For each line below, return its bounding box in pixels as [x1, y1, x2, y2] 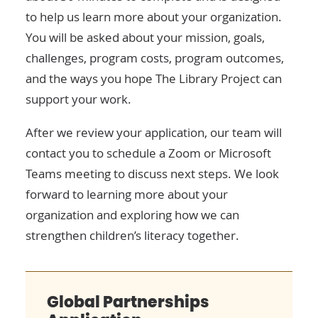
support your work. [26, 91, 131, 107]
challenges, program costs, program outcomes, [26, 50, 284, 66]
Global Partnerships [47, 295, 209, 310]
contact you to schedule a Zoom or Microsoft [26, 145, 271, 161]
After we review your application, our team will [26, 124, 282, 141]
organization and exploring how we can [26, 207, 239, 223]
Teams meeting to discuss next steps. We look [26, 165, 279, 182]
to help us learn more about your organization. [26, 9, 282, 25]
